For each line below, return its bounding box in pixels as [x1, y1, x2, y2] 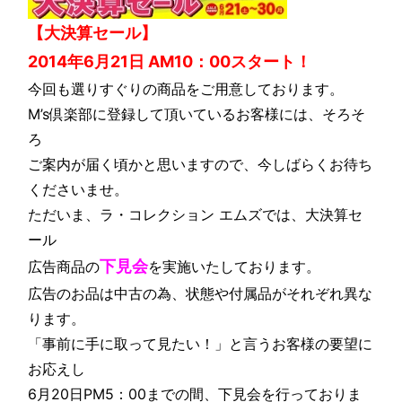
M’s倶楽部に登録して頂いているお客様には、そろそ [28, 105, 366, 124]
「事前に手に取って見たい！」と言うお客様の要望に [28, 335, 373, 354]
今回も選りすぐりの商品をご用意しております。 [28, 80, 345, 99]
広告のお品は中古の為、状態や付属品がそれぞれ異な [28, 284, 373, 303]
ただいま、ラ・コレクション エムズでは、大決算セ [28, 205, 363, 224]
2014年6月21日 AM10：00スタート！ [28, 52, 312, 72]
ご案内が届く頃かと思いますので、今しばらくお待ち [28, 155, 373, 174]
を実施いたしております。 [148, 258, 321, 276]
